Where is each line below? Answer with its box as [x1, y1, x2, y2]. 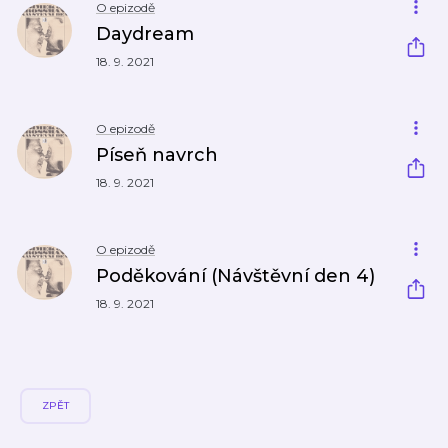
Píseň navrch [96, 144, 218, 166]
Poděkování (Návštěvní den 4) [96, 265, 375, 287]
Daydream [96, 23, 194, 45]
